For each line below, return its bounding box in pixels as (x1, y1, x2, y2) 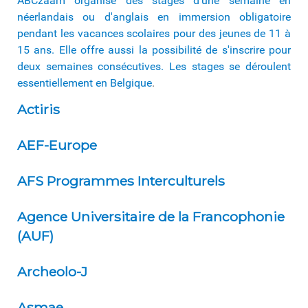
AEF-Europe (17, 136, 97, 153)
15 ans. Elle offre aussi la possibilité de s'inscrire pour (17, 43, 291, 56)
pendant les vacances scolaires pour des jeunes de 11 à (17, 26, 291, 40)
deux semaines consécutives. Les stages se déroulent (17, 59, 291, 73)
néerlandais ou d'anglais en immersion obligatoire (17, 10, 291, 23)
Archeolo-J (17, 263, 87, 280)
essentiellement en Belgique (17, 76, 152, 89)
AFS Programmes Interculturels (17, 172, 225, 189)
